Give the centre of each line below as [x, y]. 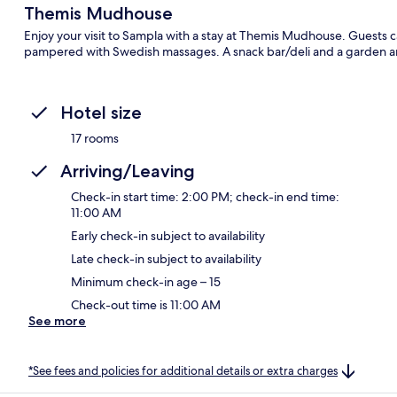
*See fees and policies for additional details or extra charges [183, 370]
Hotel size [101, 112]
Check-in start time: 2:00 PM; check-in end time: [205, 196]
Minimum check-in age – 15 [146, 281]
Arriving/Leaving [128, 171]
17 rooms [95, 138]
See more [57, 320]
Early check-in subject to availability [168, 235]
